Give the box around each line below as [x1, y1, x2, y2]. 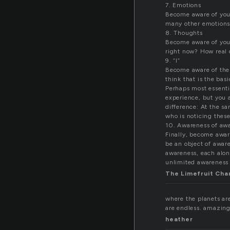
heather [165, 216, 193, 223]
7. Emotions [165, 2, 201, 9]
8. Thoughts [165, 29, 203, 37]
